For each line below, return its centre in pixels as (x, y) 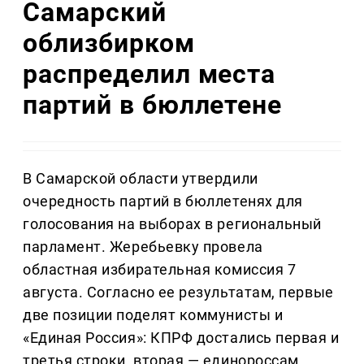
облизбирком (109, 43)
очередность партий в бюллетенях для (163, 201)
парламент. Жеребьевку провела (143, 247)
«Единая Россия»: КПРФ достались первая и (181, 338)
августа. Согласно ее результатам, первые (178, 292)
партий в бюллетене (153, 104)
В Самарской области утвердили (141, 179)
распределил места (149, 74)
